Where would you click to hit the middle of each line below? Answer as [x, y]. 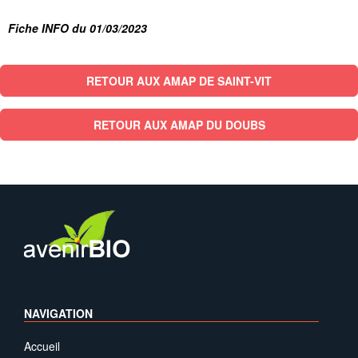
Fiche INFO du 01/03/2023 [78, 28]
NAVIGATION [58, 313]
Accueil [42, 346]
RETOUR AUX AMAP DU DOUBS [179, 125]
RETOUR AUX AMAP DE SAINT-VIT [179, 81]
